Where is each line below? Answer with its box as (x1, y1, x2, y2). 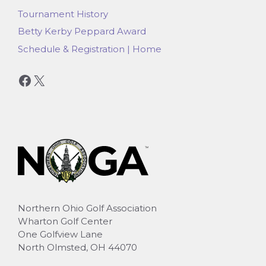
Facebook (17, 71, 85, 88)
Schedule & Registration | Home (18, 43, 161, 55)
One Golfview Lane (18, 228, 103, 240)
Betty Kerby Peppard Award (18, 26, 146, 37)
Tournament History (18, 8, 108, 20)
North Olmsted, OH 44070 (18, 241, 137, 253)
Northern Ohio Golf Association (18, 202, 157, 214)
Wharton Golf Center (18, 215, 112, 227)
